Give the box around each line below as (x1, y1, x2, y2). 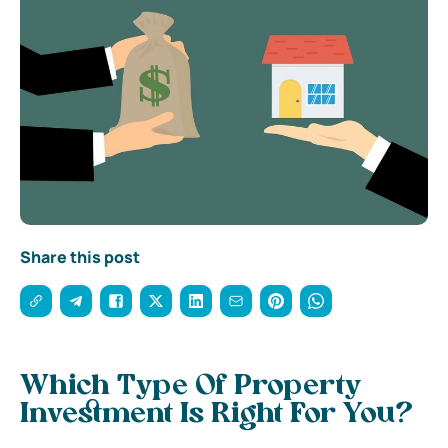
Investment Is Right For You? (20, 400, 413, 429)
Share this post (20, 245, 140, 268)
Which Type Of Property (20, 372, 361, 401)
